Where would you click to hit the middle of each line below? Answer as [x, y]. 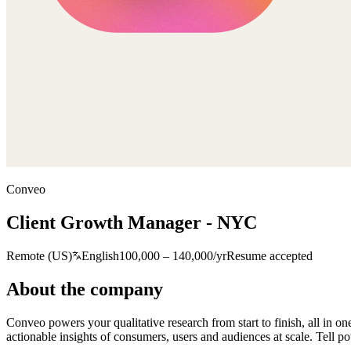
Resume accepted [270, 255]
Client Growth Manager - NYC [132, 222]
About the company [85, 289]
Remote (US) [39, 255]
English [100, 255]
